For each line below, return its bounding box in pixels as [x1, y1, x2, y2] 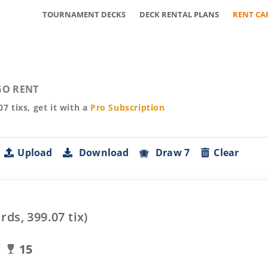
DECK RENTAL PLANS [139, 9, 219, 20]
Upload [17, 146, 53, 159]
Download [74, 146, 129, 159]
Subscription [105, 102, 165, 113]
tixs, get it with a [8, 102, 88, 113]
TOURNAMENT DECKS [42, 9, 126, 20]
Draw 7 [150, 146, 190, 159]
